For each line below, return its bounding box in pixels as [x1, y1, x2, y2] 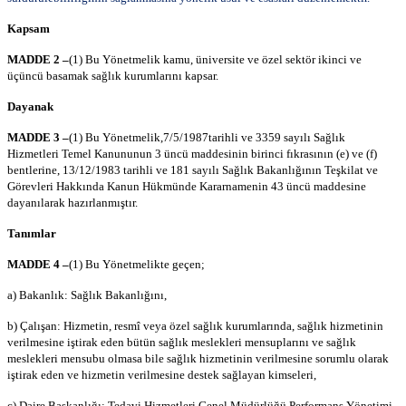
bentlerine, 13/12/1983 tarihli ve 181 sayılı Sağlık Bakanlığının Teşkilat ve [7, 163, 378, 178]
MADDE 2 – [7, 53, 69, 67]
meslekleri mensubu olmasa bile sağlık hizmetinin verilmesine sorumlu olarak [7, 352, 389, 366]
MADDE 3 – [7, 130, 69, 145]
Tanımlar [7, 227, 56, 241]
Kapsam [7, 22, 50, 36]
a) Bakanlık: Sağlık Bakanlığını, [7, 288, 167, 303]
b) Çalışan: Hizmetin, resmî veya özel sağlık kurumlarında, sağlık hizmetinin [7, 319, 383, 333]
